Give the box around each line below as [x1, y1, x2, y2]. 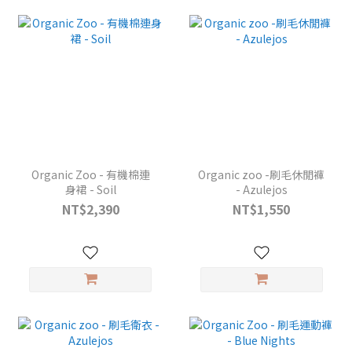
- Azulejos [235, 181, 288, 198]
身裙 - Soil [64, 181, 116, 198]
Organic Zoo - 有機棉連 [31, 167, 150, 183]
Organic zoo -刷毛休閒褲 [198, 167, 325, 183]
